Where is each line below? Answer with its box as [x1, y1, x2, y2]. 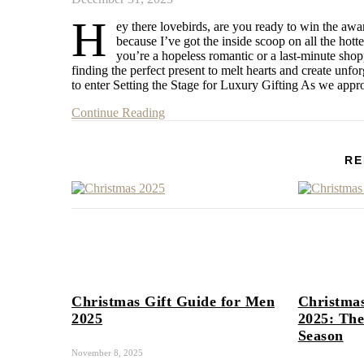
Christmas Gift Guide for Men [71, 292, 275, 310]
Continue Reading [71, 105, 165, 119]
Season [297, 327, 344, 344]
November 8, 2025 [71, 348, 143, 358]
